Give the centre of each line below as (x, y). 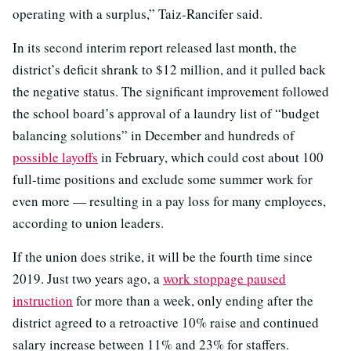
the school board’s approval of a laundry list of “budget (166, 113)
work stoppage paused (224, 278)
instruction (43, 300)
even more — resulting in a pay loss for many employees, (169, 201)
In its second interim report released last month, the (155, 47)
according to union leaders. (88, 223)
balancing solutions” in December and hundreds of (154, 135)
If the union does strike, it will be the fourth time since (163, 256)
